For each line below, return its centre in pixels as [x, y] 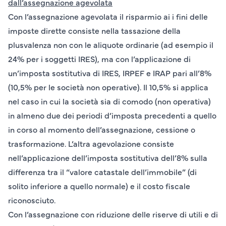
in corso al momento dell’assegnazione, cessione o [102, 129]
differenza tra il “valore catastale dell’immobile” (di [102, 172]
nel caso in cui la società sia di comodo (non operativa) [109, 101]
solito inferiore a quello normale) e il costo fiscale [99, 186]
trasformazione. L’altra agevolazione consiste [91, 144]
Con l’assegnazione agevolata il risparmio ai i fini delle [108, 16]
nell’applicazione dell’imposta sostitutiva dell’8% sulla [108, 158]
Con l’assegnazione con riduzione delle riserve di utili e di [113, 214]
